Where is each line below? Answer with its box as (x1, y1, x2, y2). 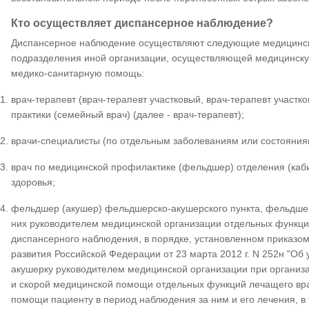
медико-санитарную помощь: (10, 68, 144, 79)
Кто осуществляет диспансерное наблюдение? (10, 17, 273, 29)
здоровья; (10, 177, 55, 188)
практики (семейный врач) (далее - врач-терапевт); (10, 109, 244, 120)
